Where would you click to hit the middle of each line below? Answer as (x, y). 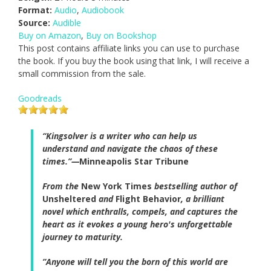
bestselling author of (194, 186)
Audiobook (103, 10)
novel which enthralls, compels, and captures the (140, 212)
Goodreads (40, 99)
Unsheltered (69, 199)
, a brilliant (203, 199)
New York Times (116, 186)
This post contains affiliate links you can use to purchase (129, 48)
